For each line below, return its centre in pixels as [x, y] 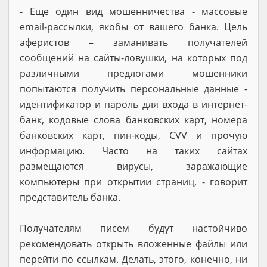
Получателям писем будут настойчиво [133, 228]
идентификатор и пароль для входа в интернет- [133, 104]
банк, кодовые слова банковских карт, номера [133, 119]
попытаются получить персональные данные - [133, 89]
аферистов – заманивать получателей [133, 42]
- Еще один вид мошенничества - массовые [133, 11]
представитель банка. [70, 197]
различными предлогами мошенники [133, 73]
